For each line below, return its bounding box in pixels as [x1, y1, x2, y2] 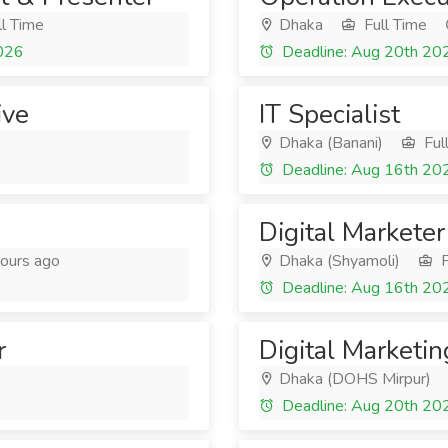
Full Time [360, 14, 427, 36]
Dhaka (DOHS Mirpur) [275, 368, 431, 390]
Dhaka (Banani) [275, 132, 383, 154]
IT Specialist [259, 97, 400, 132]
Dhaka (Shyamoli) [275, 250, 400, 272]
